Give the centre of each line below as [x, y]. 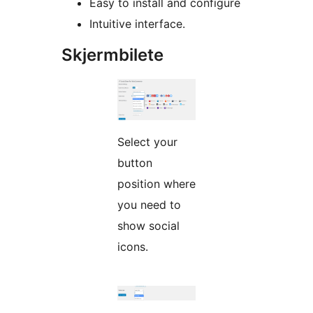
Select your [147, 141]
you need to [149, 204]
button [135, 162]
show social [148, 225]
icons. [133, 246]
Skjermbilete [112, 54]
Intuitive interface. [137, 23]
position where [156, 183]
